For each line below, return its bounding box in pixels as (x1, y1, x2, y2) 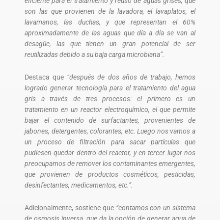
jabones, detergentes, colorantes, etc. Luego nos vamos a (25, 127, 195, 135)
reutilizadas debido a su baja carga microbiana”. (25, 51, 166, 58)
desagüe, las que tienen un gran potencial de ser (25, 40, 195, 48)
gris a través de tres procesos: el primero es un (25, 94, 195, 103)
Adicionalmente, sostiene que (25, 203, 116, 212)
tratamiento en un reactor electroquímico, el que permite (25, 105, 195, 113)
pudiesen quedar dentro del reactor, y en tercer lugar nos (25, 148, 195, 157)
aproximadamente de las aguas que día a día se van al (25, 29, 195, 37)
